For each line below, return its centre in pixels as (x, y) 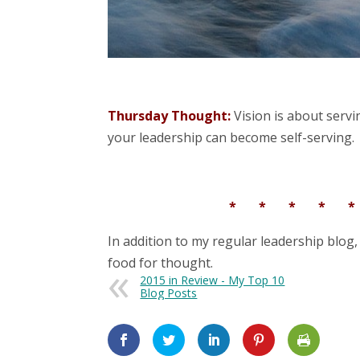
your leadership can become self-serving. (231, 138)
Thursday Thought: (170, 116)
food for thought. (161, 263)
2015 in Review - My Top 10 (213, 280)
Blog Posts (169, 293)
